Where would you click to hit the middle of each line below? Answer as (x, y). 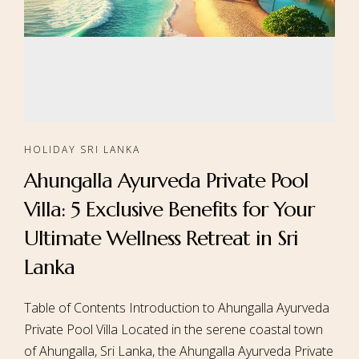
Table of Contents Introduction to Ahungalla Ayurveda (177, 308)
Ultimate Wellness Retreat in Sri (161, 238)
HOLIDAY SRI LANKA (82, 149)
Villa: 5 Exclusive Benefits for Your (169, 209)
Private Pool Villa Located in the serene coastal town (173, 329)
